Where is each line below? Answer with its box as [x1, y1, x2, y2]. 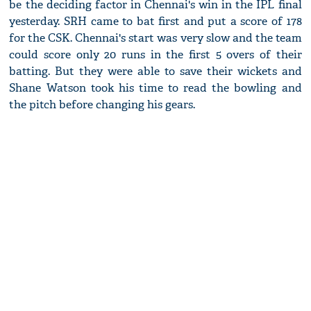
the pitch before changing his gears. [9, 97, 196, 112]
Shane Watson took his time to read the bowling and [9, 81, 302, 96]
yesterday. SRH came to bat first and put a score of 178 [9, 14, 302, 29]
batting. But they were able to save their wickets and [9, 64, 302, 79]
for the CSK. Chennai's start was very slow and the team [9, 31, 302, 46]
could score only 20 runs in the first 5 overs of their [9, 47, 302, 62]
